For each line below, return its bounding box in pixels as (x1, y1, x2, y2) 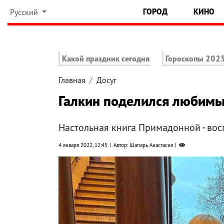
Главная (58, 75, 85, 85)
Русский (9, 7, 40, 17)
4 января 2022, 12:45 (58, 141, 107, 149)
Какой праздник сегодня (62, 53, 149, 64)
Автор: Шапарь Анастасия (113, 141, 173, 149)
